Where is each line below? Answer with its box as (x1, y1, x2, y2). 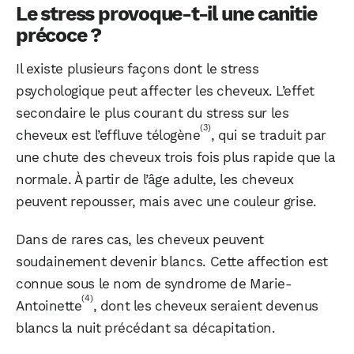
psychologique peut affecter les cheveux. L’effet (16, 82, 314, 99)
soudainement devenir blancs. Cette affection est (16, 253, 328, 269)
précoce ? (16, 23, 102, 47)
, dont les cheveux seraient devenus (92, 297, 318, 314)
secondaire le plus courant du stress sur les (16, 104, 289, 121)
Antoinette (16, 297, 82, 314)
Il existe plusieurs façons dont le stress (16, 60, 259, 77)
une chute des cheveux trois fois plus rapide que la (16, 149, 336, 165)
